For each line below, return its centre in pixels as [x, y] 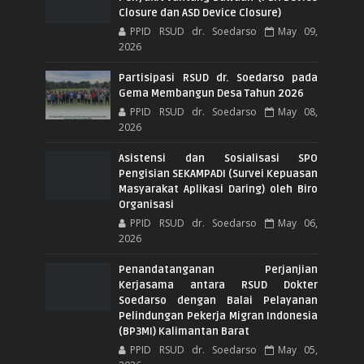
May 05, [298, 349]
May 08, [298, 111]
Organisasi [147, 204]
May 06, [298, 223]
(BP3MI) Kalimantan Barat [184, 331]
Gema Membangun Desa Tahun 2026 [212, 93]
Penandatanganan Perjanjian [219, 269]
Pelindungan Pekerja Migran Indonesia [219, 316]
